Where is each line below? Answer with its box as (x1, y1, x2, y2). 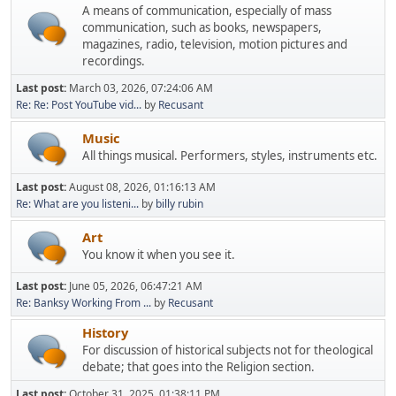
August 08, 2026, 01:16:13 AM (69, 179, 216, 194)
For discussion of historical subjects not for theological (82, 341, 373, 358)
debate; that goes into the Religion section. (82, 358, 315, 375)
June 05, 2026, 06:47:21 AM (69, 278, 202, 293)
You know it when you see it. (82, 247, 235, 263)
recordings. (82, 52, 145, 69)
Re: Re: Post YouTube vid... (16, 96, 141, 112)
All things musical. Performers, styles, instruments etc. (82, 148, 377, 164)
